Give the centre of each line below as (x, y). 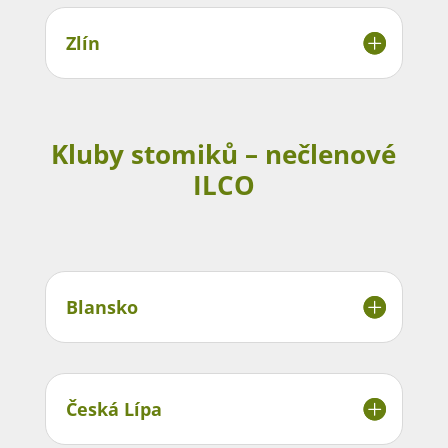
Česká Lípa (113, 408)
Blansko (101, 306)
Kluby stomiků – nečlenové (224, 153)
